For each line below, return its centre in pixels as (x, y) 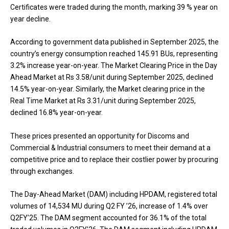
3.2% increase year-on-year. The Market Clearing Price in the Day (114, 66)
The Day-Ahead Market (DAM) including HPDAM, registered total (114, 194)
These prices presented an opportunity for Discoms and (100, 136)
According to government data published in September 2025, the (114, 42)
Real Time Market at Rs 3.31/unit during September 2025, (103, 101)
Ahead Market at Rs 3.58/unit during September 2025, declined (112, 77)
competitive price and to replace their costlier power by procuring (114, 159)
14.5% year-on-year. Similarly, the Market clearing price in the (108, 89)
